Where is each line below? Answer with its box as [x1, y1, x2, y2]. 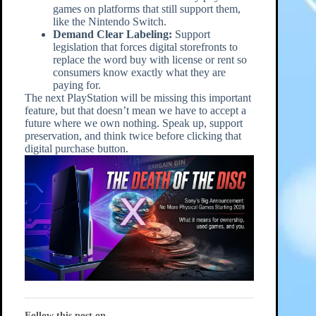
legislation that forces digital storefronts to [52, 41, 238, 54]
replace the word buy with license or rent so [52, 54, 247, 66]
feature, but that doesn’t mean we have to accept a [24, 104, 246, 117]
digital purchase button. [24, 142, 128, 155]
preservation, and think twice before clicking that [24, 130, 241, 142]
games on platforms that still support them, [52, 3, 241, 16]
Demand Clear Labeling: [52, 28, 172, 41]
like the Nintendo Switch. [52, 16, 166, 28]
